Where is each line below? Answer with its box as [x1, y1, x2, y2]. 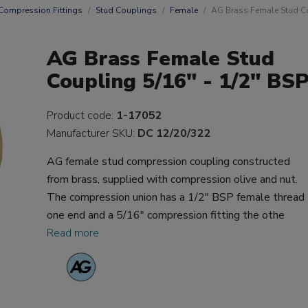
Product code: [47, 108, 117, 123]
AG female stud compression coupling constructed [47, 154, 291, 169]
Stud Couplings [96, 5, 157, 16]
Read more [47, 225, 100, 241]
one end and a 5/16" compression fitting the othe [47, 208, 285, 223]
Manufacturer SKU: [47, 126, 138, 141]
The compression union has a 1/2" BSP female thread [47, 190, 305, 205]
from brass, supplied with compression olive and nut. [47, 172, 298, 187]
